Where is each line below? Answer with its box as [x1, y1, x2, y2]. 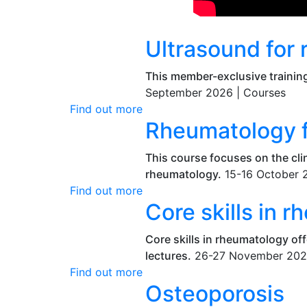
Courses [243, 86, 286, 99]
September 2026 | [145, 86, 243, 99]
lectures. [145, 249, 191, 262]
